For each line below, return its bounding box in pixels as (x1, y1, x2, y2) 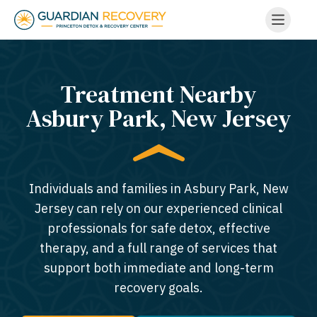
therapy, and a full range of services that (40, 240, 277, 256)
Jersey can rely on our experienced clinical (35, 200, 282, 217)
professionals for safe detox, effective (47, 220, 270, 236)
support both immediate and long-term (43, 260, 274, 276)
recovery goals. (114, 279, 203, 296)
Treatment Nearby (61, 78, 256, 110)
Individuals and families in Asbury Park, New (28, 180, 289, 197)
